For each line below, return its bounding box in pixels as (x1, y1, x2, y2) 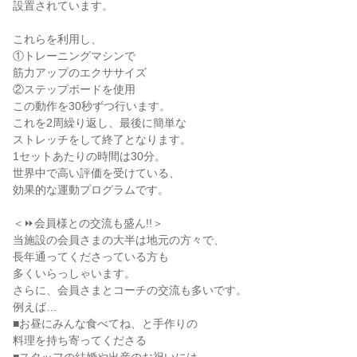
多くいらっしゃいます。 (13, 267, 135, 280)
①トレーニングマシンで (13, 49, 135, 62)
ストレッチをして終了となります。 (13, 133, 191, 146)
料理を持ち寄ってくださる (13, 334, 147, 347)
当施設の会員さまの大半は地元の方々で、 (13, 233, 225, 246)
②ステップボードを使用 (13, 83, 135, 96)
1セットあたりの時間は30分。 (13, 150, 166, 163)
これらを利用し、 (13, 33, 102, 45)
